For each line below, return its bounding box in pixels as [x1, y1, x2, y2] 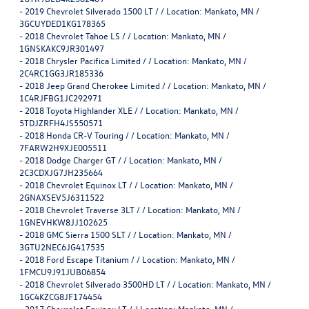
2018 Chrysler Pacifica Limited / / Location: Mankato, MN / [25, 54, 247, 66]
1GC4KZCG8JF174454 [19, 290, 102, 302]
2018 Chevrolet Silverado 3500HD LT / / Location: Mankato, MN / [25, 277, 271, 290]
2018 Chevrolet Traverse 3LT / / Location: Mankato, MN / [25, 203, 241, 215]
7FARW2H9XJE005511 [19, 141, 107, 153]
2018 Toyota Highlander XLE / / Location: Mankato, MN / [25, 103, 239, 116]
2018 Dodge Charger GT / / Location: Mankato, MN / [25, 153, 222, 166]
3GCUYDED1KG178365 [19, 17, 106, 29]
